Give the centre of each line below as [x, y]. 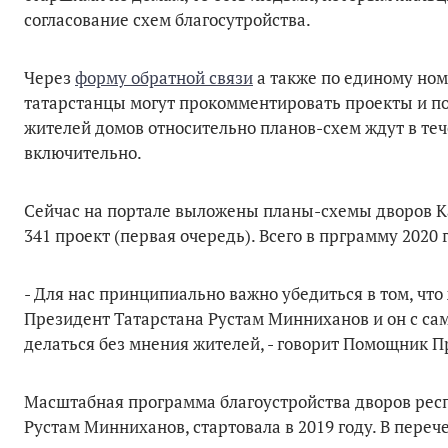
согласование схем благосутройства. [169, 20]
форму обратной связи [164, 78]
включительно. [84, 153]
